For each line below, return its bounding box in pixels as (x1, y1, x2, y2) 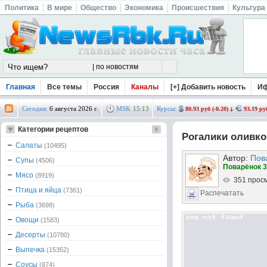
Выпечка (15, 246, 46, 254)
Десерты (15, 231, 47, 239)
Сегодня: (22, 105, 49, 112)
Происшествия (172, 4, 224, 12)
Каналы (131, 83, 159, 91)
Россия (94, 83, 119, 91)
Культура (232, 4, 265, 12)
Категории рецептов (18, 125, 88, 133)
